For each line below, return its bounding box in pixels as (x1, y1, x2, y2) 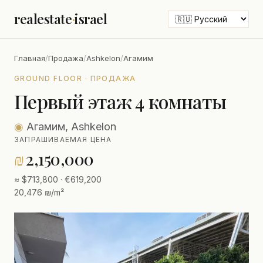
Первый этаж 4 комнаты (14, 89, 227, 114)
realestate (14, 10, 72, 28)
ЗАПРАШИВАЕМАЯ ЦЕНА (14, 135, 112, 144)
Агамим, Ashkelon (23, 120, 116, 133)
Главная (14, 53, 45, 63)
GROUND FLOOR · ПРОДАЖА (14, 74, 136, 83)
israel (75, 10, 107, 28)
